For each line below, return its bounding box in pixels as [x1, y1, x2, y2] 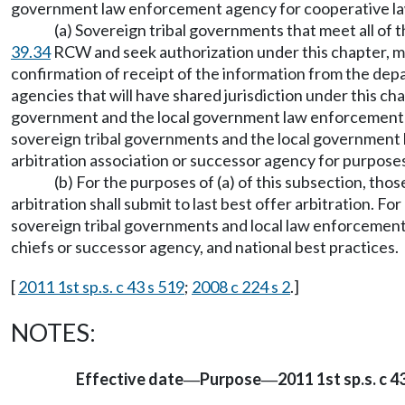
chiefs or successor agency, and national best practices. [11, 236, 399, 257]
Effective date [76, 368, 184, 389]
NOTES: [11, 316, 96, 347]
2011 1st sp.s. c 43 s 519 [18, 276, 184, 297]
